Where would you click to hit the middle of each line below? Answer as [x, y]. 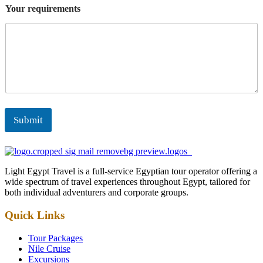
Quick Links [35, 215]
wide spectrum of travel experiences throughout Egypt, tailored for [127, 182]
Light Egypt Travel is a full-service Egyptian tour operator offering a [131, 171]
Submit [28, 120]
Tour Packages [55, 238]
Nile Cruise [49, 248]
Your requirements [43, 9]
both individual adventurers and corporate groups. [97, 193]
